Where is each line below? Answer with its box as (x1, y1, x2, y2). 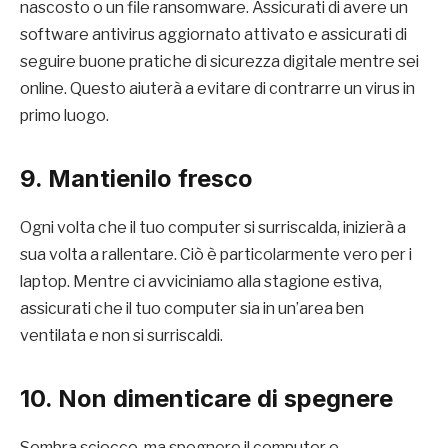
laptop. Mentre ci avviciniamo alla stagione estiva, (20, 271, 382, 291)
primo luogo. (20, 105, 109, 125)
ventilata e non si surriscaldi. (20, 325, 223, 345)
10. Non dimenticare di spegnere (20, 383, 393, 413)
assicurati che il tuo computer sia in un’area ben (20, 298, 364, 318)
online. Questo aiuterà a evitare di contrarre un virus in (20, 78, 415, 98)
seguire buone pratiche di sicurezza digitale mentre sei (20, 51, 419, 71)
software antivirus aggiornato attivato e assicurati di (20, 24, 407, 44)
